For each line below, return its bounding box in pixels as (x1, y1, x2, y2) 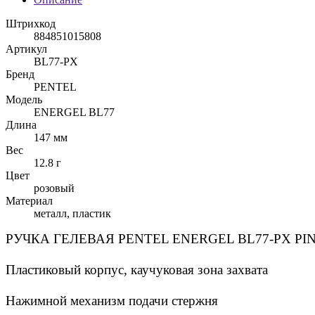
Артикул (6, 43, 47, 55)
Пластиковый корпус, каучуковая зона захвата (6, 262, 268, 277)
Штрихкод (6, 18, 56, 30)
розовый (34, 182, 75, 194)
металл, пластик (34, 207, 111, 219)
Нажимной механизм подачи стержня (6, 293, 218, 308)
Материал (6, 195, 53, 207)
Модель (6, 94, 42, 105)
